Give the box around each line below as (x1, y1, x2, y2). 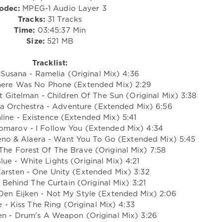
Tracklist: (32, 59, 68, 66)
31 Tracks (45, 16, 82, 23)
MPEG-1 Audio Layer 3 (20, 5, 107, 12)
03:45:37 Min (35, 27, 86, 34)
